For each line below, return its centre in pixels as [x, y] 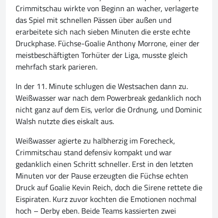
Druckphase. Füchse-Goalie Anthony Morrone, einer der [108, 44]
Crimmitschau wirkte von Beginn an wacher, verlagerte [107, 9]
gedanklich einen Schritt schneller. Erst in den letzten [104, 164]
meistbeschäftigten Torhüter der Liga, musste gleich [102, 55]
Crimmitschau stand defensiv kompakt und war [94, 153]
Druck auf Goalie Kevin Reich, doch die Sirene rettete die [109, 188]
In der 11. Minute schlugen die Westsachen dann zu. [102, 86]
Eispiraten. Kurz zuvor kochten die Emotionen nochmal [106, 199]
